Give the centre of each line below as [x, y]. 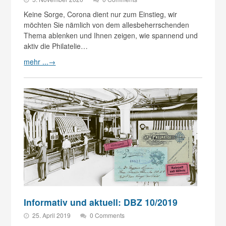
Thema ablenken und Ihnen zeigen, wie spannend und [111, 36]
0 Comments [107, 215]
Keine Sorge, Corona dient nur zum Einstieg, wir [101, 14]
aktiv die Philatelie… [56, 46]
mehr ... [36, 62]
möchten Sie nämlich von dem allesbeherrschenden [107, 25]
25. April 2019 [52, 215]
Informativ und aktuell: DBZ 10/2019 [101, 202]
